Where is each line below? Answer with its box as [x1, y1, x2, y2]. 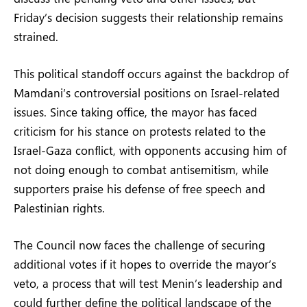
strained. [14, 28, 58, 44]
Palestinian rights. [14, 200, 105, 216]
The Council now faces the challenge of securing [14, 237, 265, 253]
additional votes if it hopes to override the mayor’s [14, 256, 276, 272]
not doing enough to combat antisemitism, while [14, 162, 269, 177]
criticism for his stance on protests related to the [14, 123, 266, 139]
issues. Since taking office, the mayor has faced [14, 104, 257, 120]
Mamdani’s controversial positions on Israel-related [14, 85, 280, 101]
